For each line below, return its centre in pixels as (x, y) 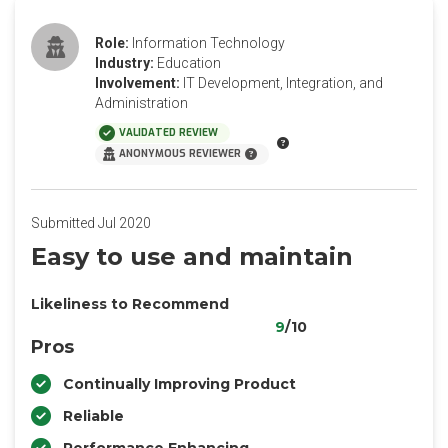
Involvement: (137, 83)
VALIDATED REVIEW (168, 132)
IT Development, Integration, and (283, 83)
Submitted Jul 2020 (91, 223)
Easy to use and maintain (192, 256)
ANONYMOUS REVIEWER (180, 153)
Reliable (93, 416)
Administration (141, 103)
